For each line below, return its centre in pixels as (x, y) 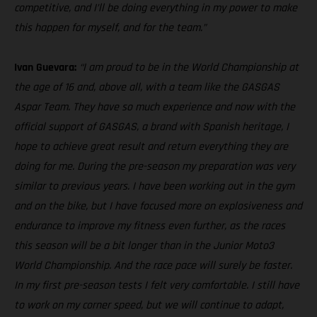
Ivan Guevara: (45, 68)
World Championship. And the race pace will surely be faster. (153, 266)
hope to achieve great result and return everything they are (151, 147)
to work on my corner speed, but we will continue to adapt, (149, 306)
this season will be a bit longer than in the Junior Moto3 (144, 246)
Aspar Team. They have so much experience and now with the (155, 108)
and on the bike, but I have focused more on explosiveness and (158, 207)
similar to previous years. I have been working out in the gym (154, 187)
